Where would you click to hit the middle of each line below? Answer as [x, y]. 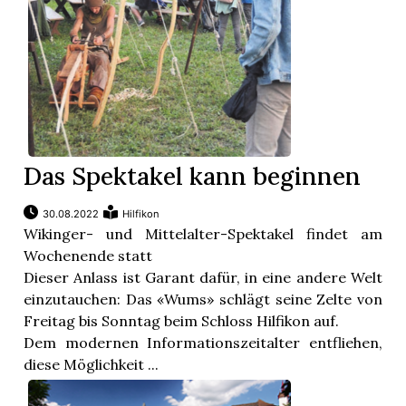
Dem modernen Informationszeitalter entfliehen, [203, 343]
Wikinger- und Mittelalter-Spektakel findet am [203, 234]
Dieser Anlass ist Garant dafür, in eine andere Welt [203, 278]
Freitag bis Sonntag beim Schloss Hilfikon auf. [182, 321]
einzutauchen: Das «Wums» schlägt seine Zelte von [203, 300]
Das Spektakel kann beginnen [193, 176]
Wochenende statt [88, 256]
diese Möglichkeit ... [92, 365]
